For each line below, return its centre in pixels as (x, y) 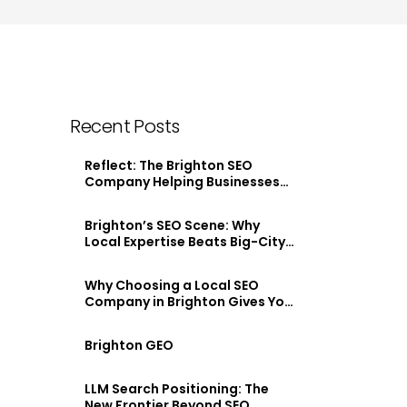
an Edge (111, 318)
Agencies (116, 258)
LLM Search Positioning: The (177, 388)
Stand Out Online (142, 198)
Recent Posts (125, 126)
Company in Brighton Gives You (189, 301)
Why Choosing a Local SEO (172, 285)
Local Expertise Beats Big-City (185, 241)
